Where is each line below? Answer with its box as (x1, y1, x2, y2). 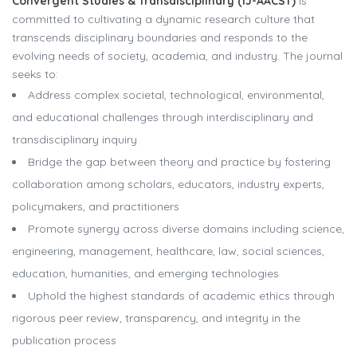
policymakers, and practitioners (12, 198, 179, 214)
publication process (12, 332, 116, 347)
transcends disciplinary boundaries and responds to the (12, 29, 308, 45)
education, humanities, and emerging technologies (12, 265, 279, 280)
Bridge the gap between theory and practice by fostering (28, 154, 331, 169)
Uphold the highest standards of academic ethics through (28, 288, 335, 303)
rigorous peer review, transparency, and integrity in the (12, 310, 300, 325)
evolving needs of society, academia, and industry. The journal (12, 48, 343, 63)
